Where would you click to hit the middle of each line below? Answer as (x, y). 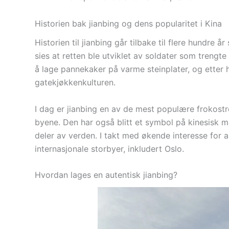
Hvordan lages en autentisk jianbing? (106, 175)
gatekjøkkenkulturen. (75, 83)
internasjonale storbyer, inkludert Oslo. (109, 148)
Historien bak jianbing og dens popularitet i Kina (128, 23)
